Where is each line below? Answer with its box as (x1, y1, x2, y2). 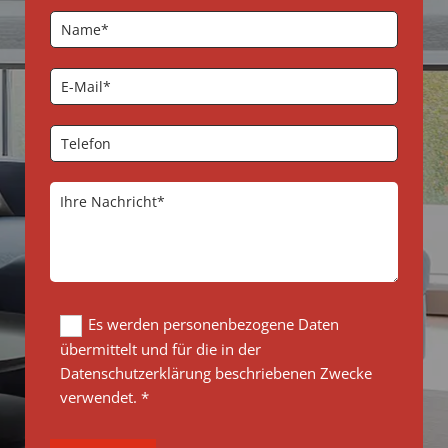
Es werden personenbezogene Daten (87, 314, 339, 334)
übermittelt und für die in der (60, 338, 261, 359)
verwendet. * (60, 386, 149, 407)
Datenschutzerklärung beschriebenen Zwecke (60, 362, 372, 383)
